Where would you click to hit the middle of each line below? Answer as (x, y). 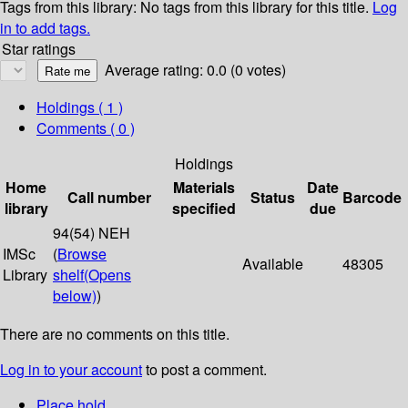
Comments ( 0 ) (86, 128)
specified (204, 209)
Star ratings (39, 49)
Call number (109, 198)
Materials (204, 188)
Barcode (372, 198)
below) (75, 296)
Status (273, 198)
